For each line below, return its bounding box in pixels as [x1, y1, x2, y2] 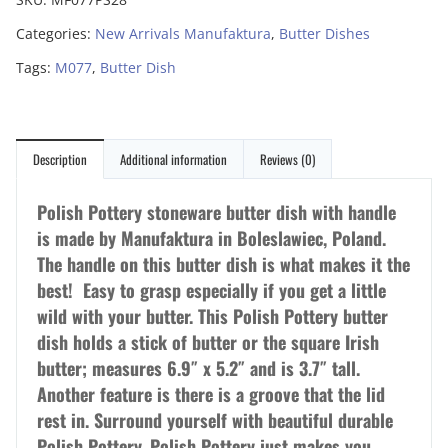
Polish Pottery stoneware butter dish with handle [37, 199, 396, 226]
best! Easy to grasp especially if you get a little [37, 277, 386, 304]
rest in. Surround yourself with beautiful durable [37, 407, 393, 434]
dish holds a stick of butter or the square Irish [37, 329, 379, 356]
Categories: [16, 24, 95, 44]
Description [33, 149, 87, 170]
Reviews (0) [260, 149, 315, 170]
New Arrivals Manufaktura [95, 24, 271, 44]
